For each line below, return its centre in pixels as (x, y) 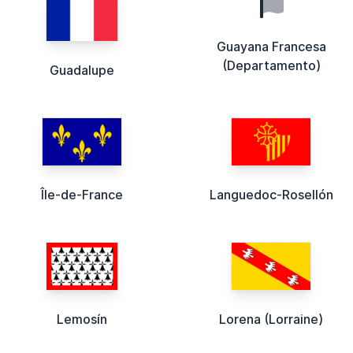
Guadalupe (82, 70)
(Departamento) (271, 65)
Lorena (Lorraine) (271, 319)
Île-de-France (82, 194)
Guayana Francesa (271, 46)
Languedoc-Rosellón (271, 194)
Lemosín (82, 319)
